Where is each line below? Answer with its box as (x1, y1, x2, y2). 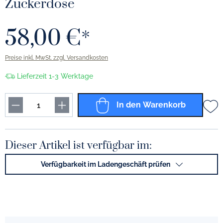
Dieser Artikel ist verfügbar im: (5, 139, 152, 152)
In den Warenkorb (114, 100, 186, 110)
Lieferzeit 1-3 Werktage (17, 72, 93, 80)
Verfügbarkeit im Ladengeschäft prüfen (40, 160, 170, 168)
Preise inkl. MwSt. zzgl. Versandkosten (5, 54, 108, 61)
